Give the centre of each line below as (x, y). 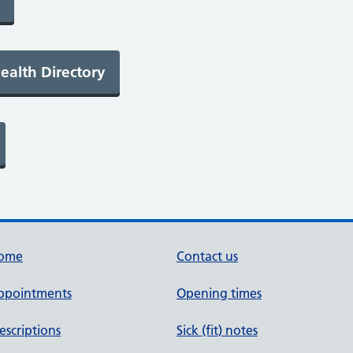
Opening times (219, 293)
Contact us (207, 256)
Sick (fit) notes (217, 330)
